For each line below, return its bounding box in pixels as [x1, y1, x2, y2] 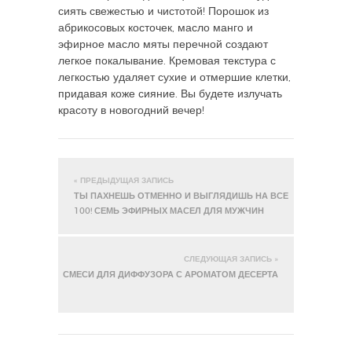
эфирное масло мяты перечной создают [58, 38, 268, 50]
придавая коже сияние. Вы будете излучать [58, 88, 282, 100]
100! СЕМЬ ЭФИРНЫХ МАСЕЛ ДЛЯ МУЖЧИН [74, 206, 264, 215]
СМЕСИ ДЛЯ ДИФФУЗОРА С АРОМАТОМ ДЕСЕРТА [63, 269, 278, 279]
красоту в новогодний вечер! [58, 104, 204, 116]
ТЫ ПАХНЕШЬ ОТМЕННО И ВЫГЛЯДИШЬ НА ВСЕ [74, 191, 288, 200]
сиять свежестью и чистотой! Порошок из [58, 5, 269, 17]
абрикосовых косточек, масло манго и [58, 22, 253, 34]
